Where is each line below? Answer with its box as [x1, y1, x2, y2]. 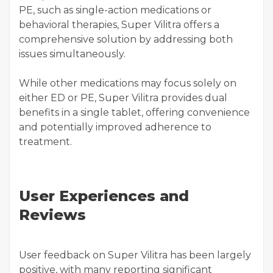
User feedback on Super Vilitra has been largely [19, 249, 251, 261]
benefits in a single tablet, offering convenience [19, 107, 250, 118]
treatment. [19, 136, 72, 147]
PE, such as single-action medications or [19, 4, 211, 16]
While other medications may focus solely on [19, 77, 236, 89]
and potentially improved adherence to [19, 121, 211, 133]
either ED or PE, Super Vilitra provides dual [19, 92, 227, 104]
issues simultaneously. [19, 48, 126, 60]
